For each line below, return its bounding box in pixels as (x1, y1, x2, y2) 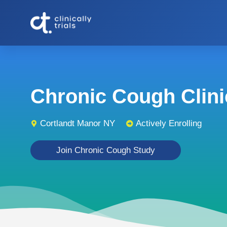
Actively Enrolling (136, 119, 202, 128)
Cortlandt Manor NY (40, 119, 115, 128)
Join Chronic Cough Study (56, 145, 155, 155)
